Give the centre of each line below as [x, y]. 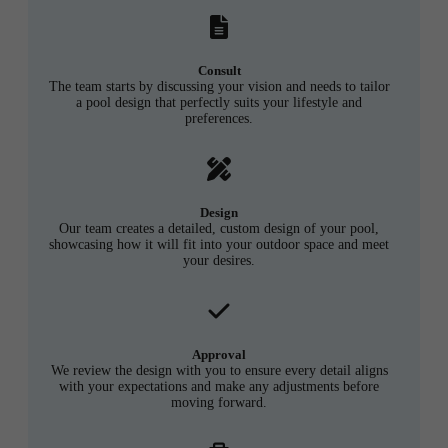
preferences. [219, 119]
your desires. [219, 261]
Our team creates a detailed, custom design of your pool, [219, 229]
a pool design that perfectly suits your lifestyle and [219, 103]
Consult [219, 71]
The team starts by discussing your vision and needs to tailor [219, 87]
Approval [219, 355]
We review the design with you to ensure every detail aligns [219, 371]
